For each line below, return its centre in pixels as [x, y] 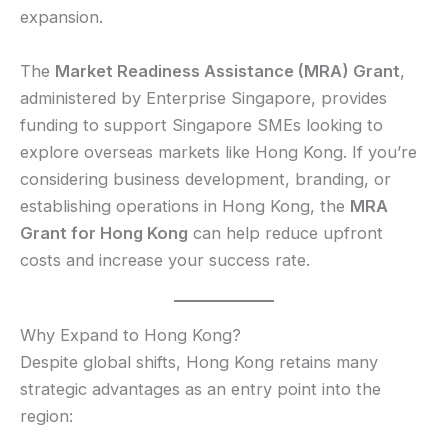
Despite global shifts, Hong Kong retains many [199, 361]
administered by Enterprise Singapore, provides [203, 97]
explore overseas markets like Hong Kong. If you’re [218, 151]
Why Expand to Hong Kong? [130, 334]
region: [46, 415]
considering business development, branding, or [205, 178]
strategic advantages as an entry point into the [200, 388]
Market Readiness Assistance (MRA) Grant [227, 70]
